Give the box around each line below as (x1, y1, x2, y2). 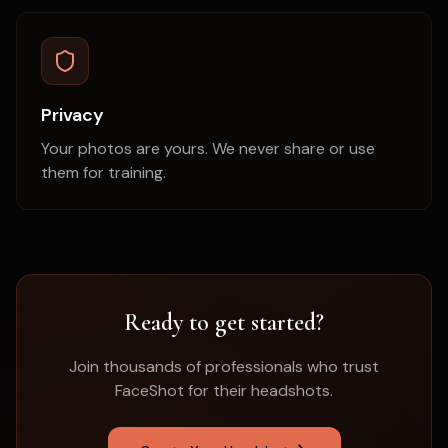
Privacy (41, 103, 104, 127)
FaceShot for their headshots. (115, 380, 333, 401)
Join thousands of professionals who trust (69, 356, 379, 377)
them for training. (41, 162, 166, 183)
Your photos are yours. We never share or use (41, 138, 375, 159)
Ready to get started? (124, 308, 324, 337)
